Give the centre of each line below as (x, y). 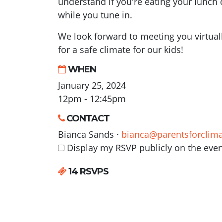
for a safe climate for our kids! (121, 49)
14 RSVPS (87, 171)
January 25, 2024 (92, 85)
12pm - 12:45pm (92, 98)
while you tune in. (96, 15)
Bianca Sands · (90, 134)
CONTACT (87, 118)
